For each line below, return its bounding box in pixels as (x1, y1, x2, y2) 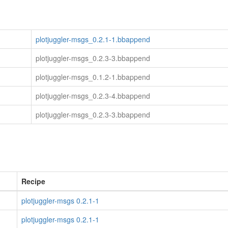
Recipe (21, 176, 45, 186)
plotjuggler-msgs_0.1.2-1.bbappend (36, 72, 150, 82)
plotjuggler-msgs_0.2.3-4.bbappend (36, 91, 150, 101)
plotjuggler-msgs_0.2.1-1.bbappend (36, 34, 150, 44)
